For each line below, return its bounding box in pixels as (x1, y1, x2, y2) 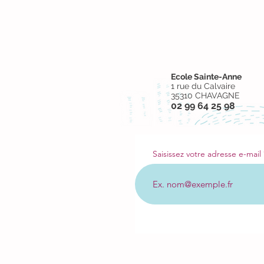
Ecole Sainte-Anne (171, 72, 242, 81)
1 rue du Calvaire (171, 81, 235, 91)
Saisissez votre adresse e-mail (153, 148, 261, 159)
